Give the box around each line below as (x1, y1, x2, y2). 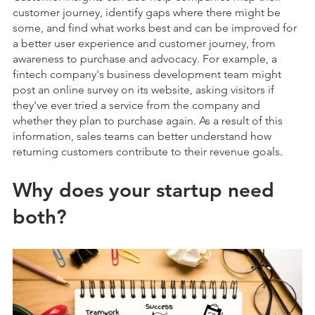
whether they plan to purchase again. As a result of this (13, 113, 283, 127)
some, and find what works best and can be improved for (13, 20, 297, 34)
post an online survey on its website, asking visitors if (13, 82, 274, 96)
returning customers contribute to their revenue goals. (13, 144, 285, 158)
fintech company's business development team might (13, 67, 281, 81)
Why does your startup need (13, 177, 274, 202)
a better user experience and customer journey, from (13, 36, 276, 50)
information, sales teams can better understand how (13, 129, 271, 143)
